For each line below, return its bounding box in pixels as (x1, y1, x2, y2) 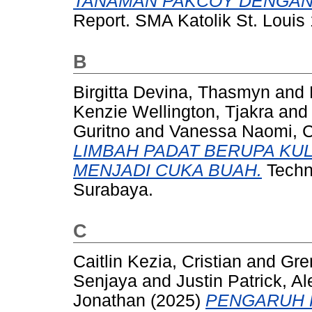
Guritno (73, 121, 130, 141)
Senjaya (73, 271, 137, 290)
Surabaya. (73, 180, 153, 199)
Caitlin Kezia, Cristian (73, 251, 242, 271)
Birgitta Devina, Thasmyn (73, 82, 270, 102)
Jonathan (73, 290, 146, 310)
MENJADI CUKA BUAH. (73, 160, 262, 180)
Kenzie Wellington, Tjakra (73, 102, 274, 121)
